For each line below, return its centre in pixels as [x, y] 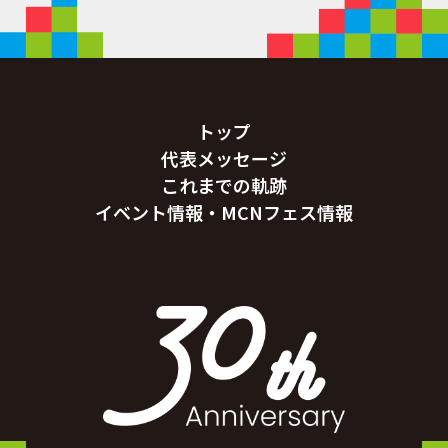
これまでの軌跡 [224, 185]
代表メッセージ [224, 158]
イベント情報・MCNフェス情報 [224, 212]
